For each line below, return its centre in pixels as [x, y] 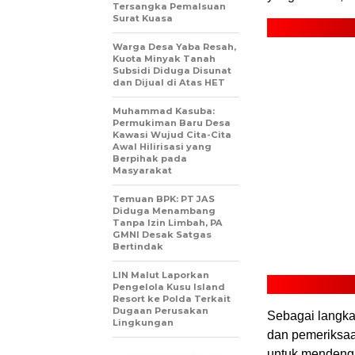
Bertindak [138, 246]
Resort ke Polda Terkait [172, 298]
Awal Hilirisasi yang [162, 146]
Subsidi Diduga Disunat [172, 70]
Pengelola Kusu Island [169, 286]
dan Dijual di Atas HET [169, 82]
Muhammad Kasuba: [164, 111]
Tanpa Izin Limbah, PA [168, 222]
